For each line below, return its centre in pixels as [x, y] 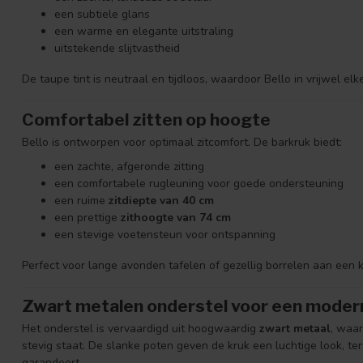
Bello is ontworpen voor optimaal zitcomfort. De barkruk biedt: [182, 143]
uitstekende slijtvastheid [117, 48]
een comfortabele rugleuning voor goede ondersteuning [199, 183]
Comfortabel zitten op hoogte [146, 120]
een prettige [88, 217]
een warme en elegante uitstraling [144, 31]
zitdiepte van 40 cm [161, 200]
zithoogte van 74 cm [176, 217]
